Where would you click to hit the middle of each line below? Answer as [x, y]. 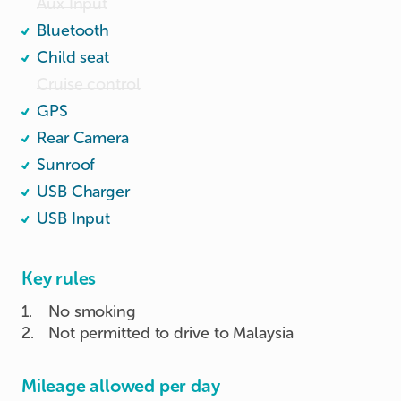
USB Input [74, 218]
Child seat [73, 57]
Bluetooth [73, 30]
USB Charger [83, 191]
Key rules [59, 278]
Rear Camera [83, 137]
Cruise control [89, 84]
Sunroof [66, 164]
